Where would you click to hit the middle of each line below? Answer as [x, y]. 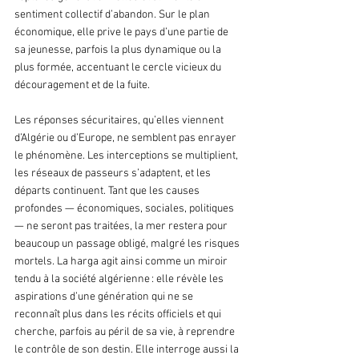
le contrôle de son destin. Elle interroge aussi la [128, 350]
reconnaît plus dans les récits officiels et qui [119, 315]
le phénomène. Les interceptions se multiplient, [127, 156]
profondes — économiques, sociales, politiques [125, 209]
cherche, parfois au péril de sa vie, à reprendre [126, 333]
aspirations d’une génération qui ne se [105, 297]
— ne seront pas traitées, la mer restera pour [122, 227]
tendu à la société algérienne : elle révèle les [120, 280]
